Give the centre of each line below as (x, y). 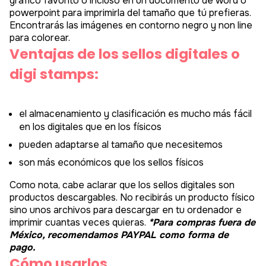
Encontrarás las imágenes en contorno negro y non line (131, 38)
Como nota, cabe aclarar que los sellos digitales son (122, 197)
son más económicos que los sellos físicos (111, 175)
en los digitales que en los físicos (90, 139)
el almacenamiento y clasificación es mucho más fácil (135, 126)
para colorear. (40, 50)
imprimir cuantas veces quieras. (79, 235)
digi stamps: (54, 87)
